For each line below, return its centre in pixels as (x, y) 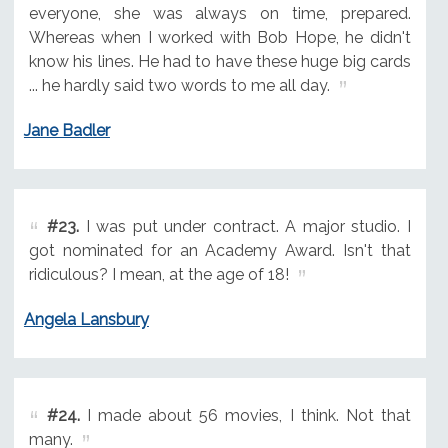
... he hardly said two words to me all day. (179, 86)
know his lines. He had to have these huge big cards (219, 62)
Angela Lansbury (86, 319)
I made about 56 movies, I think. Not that (245, 415)
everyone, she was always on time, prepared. (219, 14)
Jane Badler (66, 131)
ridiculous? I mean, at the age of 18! (158, 275)
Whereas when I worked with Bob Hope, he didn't (219, 38)
